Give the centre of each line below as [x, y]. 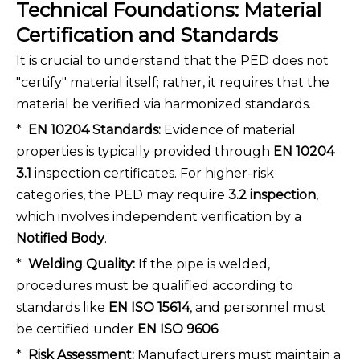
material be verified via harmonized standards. [164, 104]
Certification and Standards [147, 35]
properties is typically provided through [145, 152]
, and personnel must [258, 308]
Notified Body [60, 239]
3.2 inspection [272, 195]
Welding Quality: [82, 264]
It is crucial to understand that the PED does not [172, 61]
